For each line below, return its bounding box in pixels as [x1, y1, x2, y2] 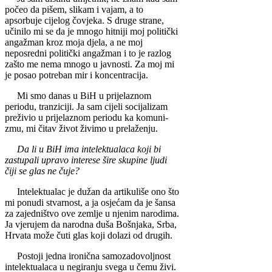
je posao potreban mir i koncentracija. [5, 70, 148, 81]
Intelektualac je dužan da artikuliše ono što [5, 186, 179, 197]
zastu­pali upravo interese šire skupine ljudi [5, 155, 167, 166]
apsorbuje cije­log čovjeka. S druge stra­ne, [5, 15, 164, 26]
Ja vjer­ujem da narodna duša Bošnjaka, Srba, [5, 219, 177, 230]
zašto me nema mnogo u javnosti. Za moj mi [5, 59, 174, 70]
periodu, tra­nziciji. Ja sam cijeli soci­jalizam [5, 101, 168, 112]
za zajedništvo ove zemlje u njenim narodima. [5, 208, 179, 219]
